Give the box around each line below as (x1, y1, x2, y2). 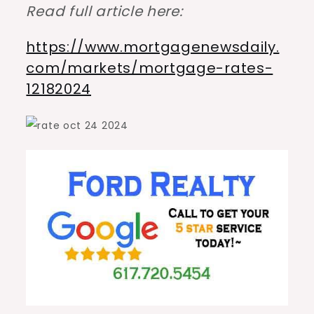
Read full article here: (26, 1, 183, 22)
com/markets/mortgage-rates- (26, 58, 273, 78)
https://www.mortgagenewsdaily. (26, 37, 280, 57)
